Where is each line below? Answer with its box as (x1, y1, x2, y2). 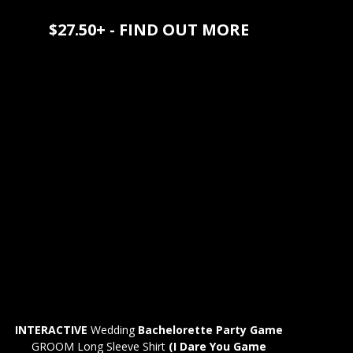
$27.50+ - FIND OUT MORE (49, 19, 250, 41)
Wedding (87, 321, 139, 337)
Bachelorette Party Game (138, 321, 284, 337)
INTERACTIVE (15, 321, 88, 337)
